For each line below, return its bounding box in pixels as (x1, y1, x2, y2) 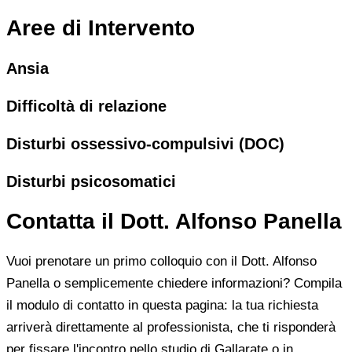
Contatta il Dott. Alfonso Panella (6, 208, 342, 233)
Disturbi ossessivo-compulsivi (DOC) (6, 135, 284, 153)
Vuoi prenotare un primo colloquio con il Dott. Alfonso (6, 253, 317, 269)
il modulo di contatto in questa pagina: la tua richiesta (6, 297, 318, 313)
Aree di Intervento (6, 16, 195, 41)
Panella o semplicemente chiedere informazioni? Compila (6, 275, 342, 291)
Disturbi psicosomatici (6, 172, 176, 190)
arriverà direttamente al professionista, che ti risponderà (6, 319, 335, 335)
